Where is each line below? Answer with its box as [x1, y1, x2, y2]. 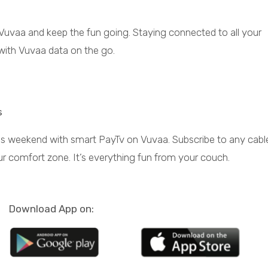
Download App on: [9, 203, 95, 215]
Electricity [181, 185, 233, 198]
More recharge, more [158, 199, 255, 211]
